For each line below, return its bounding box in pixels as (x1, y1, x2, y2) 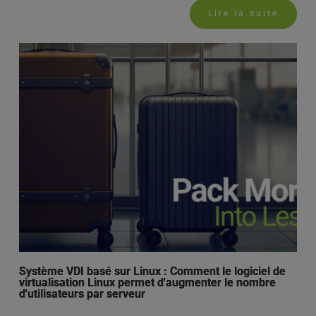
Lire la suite (208, 8, 279, 19)
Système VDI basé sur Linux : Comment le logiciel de (18, 264, 286, 278)
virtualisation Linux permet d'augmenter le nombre (18, 275, 276, 289)
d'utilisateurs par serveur (18, 286, 145, 300)
